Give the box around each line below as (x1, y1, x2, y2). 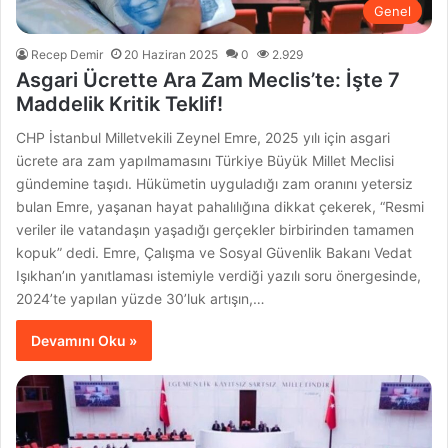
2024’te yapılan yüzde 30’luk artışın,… (16, 289, 266, 307)
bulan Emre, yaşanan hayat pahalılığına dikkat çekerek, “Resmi (16, 197, 425, 215)
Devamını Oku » (31, 331, 138, 349)
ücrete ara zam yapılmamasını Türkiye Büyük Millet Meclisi (16, 151, 395, 169)
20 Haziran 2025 (124, 46, 219, 62)
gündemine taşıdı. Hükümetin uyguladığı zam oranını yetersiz (16, 174, 414, 192)
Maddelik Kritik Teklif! (16, 91, 224, 116)
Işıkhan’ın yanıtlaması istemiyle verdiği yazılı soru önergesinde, (16, 266, 422, 284)
